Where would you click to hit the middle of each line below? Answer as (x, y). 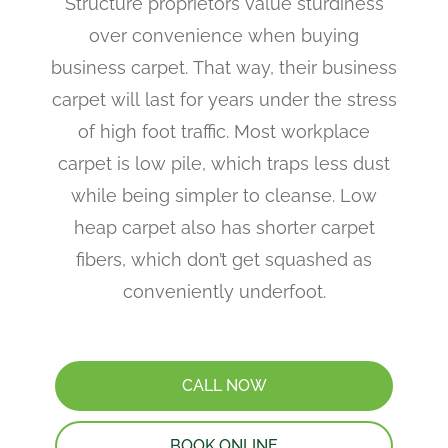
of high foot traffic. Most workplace (224, 132)
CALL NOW (224, 386)
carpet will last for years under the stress (224, 100)
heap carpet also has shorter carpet (224, 228)
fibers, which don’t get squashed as (224, 260)
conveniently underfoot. (224, 292)
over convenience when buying (224, 36)
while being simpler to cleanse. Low (224, 196)
